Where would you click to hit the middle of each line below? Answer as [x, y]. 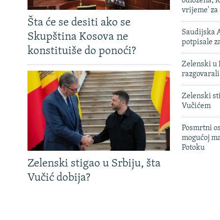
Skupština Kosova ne [78, 37]
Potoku [193, 148]
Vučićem [196, 106]
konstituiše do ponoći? [82, 51]
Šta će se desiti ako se [79, 23]
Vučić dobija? [59, 178]
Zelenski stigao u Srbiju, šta [94, 164]
